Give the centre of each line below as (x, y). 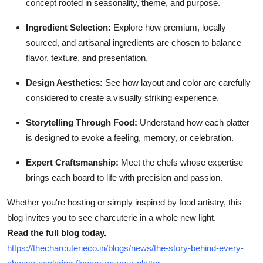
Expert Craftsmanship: (72, 163)
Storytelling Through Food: (82, 123)
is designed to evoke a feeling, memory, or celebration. (130, 138)
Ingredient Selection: (68, 28)
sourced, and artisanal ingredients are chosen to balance (134, 43)
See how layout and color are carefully (177, 83)
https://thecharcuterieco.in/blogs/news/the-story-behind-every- (125, 248)
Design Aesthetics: (64, 83)
